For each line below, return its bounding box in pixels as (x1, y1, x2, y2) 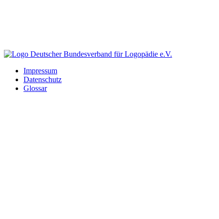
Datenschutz (23, 75, 62, 84)
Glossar (23, 84, 47, 92)
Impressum (23, 66, 57, 75)
